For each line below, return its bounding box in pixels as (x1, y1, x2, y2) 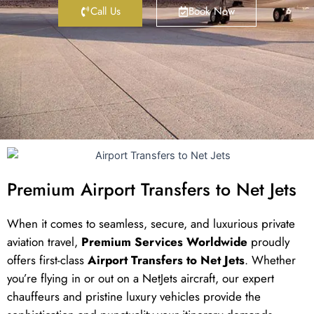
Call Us (90, 3, 121, 19)
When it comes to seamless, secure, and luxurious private (7, 214, 295, 232)
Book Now (188, 3, 235, 19)
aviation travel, (7, 233, 81, 250)
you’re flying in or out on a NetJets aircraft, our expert (7, 269, 274, 287)
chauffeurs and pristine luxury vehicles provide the (7, 287, 261, 305)
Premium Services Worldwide (81, 233, 247, 250)
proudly (247, 233, 289, 250)
